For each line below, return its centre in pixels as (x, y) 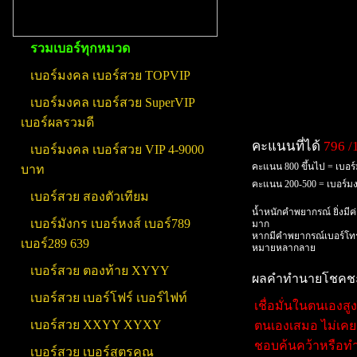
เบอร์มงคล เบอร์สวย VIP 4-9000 (117, 149)
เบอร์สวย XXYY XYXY (96, 325)
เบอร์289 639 (55, 243)
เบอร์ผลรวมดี (57, 122)
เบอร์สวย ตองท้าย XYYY (100, 271)
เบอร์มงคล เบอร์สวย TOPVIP (110, 75)
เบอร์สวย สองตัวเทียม (89, 196)
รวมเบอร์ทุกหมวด (80, 48)
